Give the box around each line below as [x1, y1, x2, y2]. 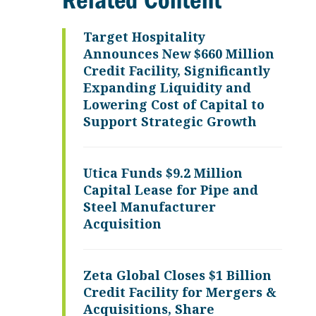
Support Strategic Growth [83, 113, 257, 130]
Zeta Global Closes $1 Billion [83, 267, 272, 284]
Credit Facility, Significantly [83, 62, 270, 79]
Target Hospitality [83, 28, 205, 45]
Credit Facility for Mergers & [83, 284, 276, 300]
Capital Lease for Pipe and [83, 181, 258, 198]
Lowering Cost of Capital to [83, 96, 265, 113]
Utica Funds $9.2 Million [83, 164, 243, 181]
